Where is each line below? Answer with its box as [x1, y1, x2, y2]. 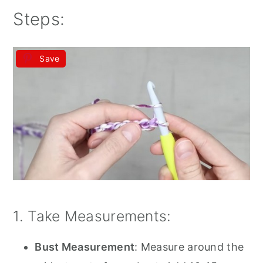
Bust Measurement [35, 240, 135, 253]
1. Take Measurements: [13, 207, 171, 225]
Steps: [13, 9, 65, 30]
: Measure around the [134, 240, 244, 253]
